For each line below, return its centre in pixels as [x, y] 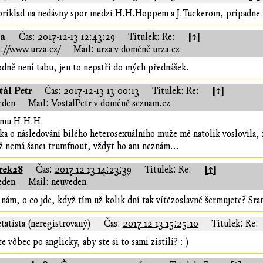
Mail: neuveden [57, 182]
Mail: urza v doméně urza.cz [126, 50]
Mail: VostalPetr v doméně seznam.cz [99, 104]
